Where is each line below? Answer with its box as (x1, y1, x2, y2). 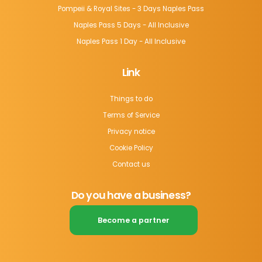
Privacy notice (107, 126, 155, 136)
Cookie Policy (109, 143, 153, 153)
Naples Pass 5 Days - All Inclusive (73, 20, 189, 30)
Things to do (109, 94, 153, 104)
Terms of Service (102, 110, 160, 120)
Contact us (112, 159, 150, 169)
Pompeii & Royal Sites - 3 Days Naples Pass (58, 4, 204, 13)
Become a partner (97, 215, 170, 225)
